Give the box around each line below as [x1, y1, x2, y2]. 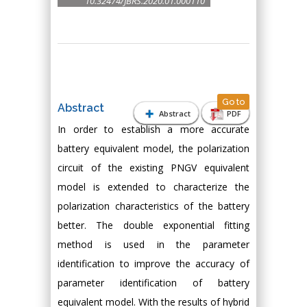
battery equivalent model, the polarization [58, 142, 249, 155]
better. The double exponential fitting [58, 219, 249, 232]
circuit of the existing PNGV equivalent [58, 161, 249, 174]
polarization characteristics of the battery [58, 199, 249, 212]
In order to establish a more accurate [58, 123, 249, 136]
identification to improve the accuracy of [58, 257, 249, 270]
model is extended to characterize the [58, 180, 249, 193]
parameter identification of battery [58, 276, 249, 289]
